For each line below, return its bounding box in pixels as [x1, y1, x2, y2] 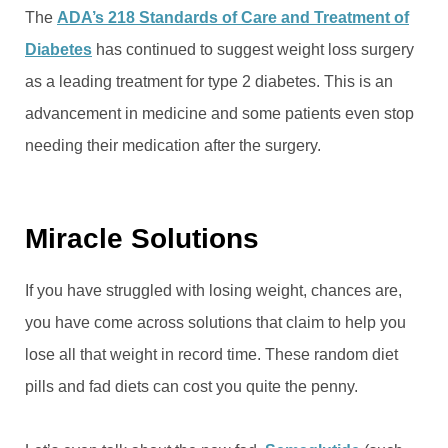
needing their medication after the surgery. [25, 136, 321, 154]
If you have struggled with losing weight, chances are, [25, 281, 402, 299]
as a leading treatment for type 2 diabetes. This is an [25, 72, 393, 90]
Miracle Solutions [25, 222, 259, 254]
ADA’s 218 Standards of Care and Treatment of [57, 8, 409, 26]
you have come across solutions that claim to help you [25, 313, 406, 331]
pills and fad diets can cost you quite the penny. [25, 377, 358, 395]
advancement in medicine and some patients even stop [25, 104, 414, 122]
